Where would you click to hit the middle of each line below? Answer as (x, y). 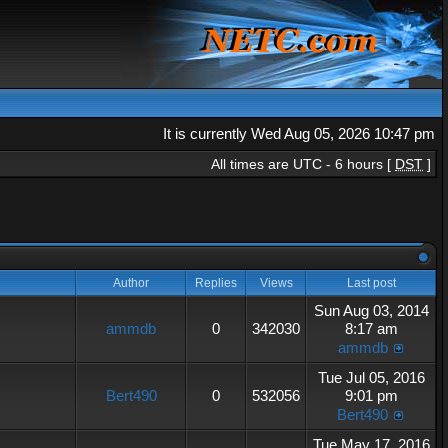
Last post (371, 283)
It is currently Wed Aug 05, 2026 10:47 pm (299, 133)
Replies (216, 283)
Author (131, 283)
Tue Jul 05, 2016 (371, 377)
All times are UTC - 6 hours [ (303, 164)
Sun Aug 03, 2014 (371, 310)
